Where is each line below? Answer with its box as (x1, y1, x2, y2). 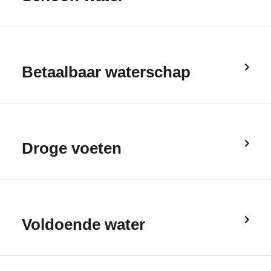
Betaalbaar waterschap (22, 63, 191, 81)
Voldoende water (22, 215, 145, 233)
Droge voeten (22, 139, 122, 157)
